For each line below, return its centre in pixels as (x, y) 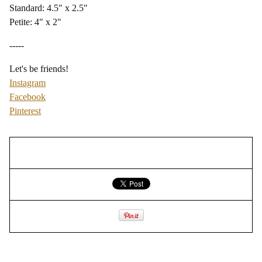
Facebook (27, 96)
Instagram (27, 82)
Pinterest (25, 111)
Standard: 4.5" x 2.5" (49, 8)
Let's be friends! (39, 68)
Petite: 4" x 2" (35, 22)
